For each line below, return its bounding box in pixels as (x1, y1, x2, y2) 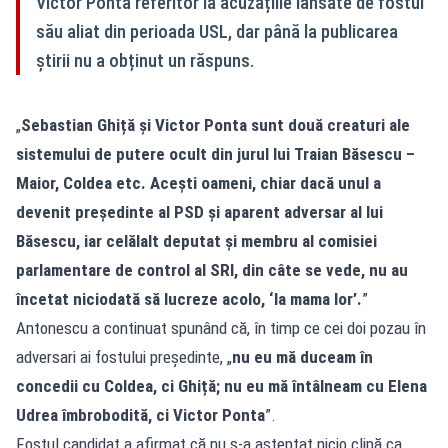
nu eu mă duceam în (232, 346, 373, 367)
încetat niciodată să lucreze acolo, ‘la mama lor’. (16, 288, 362, 309)
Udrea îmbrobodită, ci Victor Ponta (16, 404, 265, 425)
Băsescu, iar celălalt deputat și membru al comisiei (16, 230, 377, 251)
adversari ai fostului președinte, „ (16, 346, 232, 367)
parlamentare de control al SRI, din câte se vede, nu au (16, 259, 408, 280)
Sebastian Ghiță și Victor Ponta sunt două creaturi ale (21, 114, 410, 135)
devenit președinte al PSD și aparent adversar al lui (16, 201, 383, 222)
